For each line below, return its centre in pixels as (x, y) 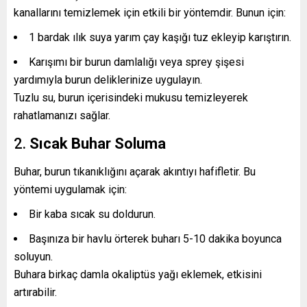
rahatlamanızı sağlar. (62, 115)
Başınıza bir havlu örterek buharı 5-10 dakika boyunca (155, 238)
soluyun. (33, 256)
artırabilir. (35, 292)
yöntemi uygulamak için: (70, 189)
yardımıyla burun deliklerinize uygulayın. (108, 79)
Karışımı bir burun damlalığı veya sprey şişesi (136, 62)
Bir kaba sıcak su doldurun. (92, 214)
